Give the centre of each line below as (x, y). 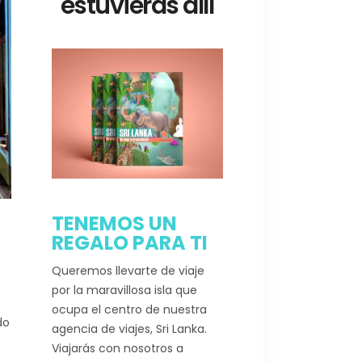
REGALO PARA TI (129, 242)
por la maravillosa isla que (124, 290)
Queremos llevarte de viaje (128, 270)
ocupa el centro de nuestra (129, 309)
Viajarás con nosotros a (117, 348)
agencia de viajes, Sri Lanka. (129, 328)
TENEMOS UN (114, 223)
